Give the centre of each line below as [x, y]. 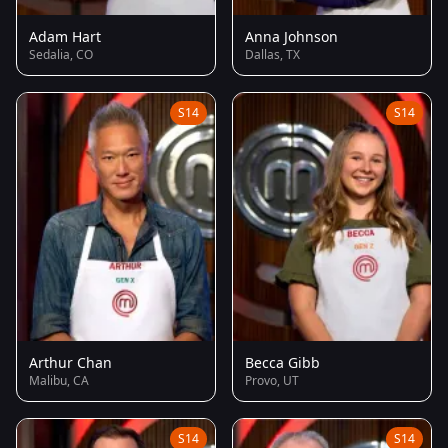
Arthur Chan [70, 362]
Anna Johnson [291, 36]
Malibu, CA [59, 380]
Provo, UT [272, 380]
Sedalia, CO [61, 54]
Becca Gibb [282, 362]
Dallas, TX [272, 54]
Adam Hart [65, 36]
